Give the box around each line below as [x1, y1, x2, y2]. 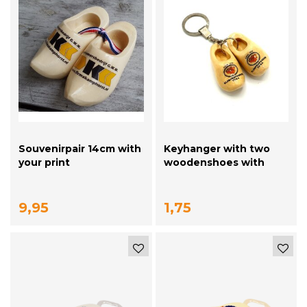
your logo [163, 169, 213, 182]
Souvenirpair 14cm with [19, 142, 141, 155]
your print [19, 156, 70, 169]
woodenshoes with [163, 156, 265, 169]
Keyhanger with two [163, 142, 270, 155]
